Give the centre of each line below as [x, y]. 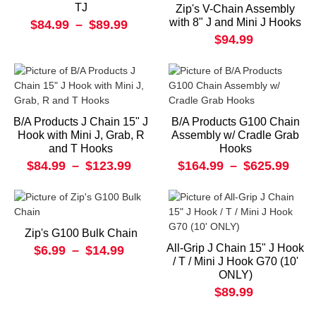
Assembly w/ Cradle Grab [235, 135]
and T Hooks [81, 149]
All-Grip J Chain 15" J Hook [235, 248]
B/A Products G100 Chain [235, 122]
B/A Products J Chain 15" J [81, 122]
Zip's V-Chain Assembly [235, 9]
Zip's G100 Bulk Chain [81, 233]
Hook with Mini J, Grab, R [81, 135]
